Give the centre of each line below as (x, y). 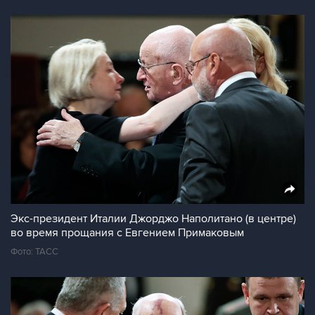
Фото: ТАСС (34, 252)
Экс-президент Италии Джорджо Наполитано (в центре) (153, 219)
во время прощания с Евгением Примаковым (127, 233)
